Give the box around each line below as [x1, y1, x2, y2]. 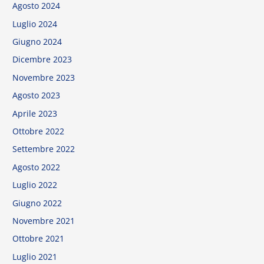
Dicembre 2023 [12, 54, 72, 65]
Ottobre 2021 [12, 233, 65, 245]
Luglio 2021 [12, 250, 58, 262]
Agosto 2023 [12, 90, 61, 101]
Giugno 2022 [12, 197, 62, 209]
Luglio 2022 [12, 179, 58, 191]
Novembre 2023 [12, 71, 75, 83]
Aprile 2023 [12, 107, 58, 119]
